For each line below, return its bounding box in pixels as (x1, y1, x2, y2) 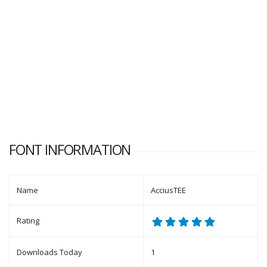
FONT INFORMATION (9, 140, 131, 160)
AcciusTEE (151, 185, 186, 196)
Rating (17, 215, 39, 226)
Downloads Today (17, 247, 82, 258)
